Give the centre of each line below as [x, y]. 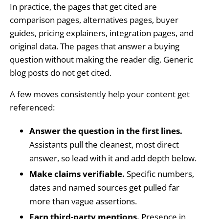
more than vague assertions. [83, 201]
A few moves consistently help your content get [99, 94]
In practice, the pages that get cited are [83, 7]
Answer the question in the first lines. [106, 131]
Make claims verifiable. [77, 174]
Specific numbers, [159, 174]
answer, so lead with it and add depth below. [113, 158]
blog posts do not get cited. [60, 73]
